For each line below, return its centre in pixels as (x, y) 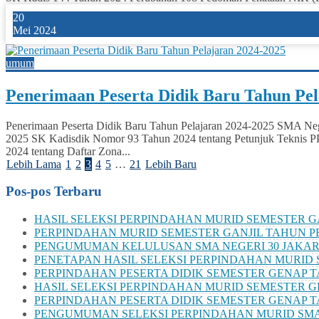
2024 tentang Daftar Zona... (68, 151)
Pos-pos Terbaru (54, 192)
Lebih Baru (171, 164)
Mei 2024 (35, 30)
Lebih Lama (34, 164)
